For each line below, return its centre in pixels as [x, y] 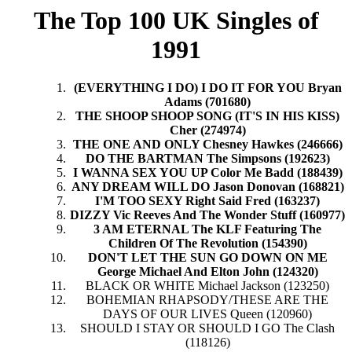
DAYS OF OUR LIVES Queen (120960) [207, 314]
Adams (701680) [207, 102]
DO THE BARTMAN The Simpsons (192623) [207, 159]
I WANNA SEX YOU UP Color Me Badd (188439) [207, 173]
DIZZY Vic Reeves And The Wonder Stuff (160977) [207, 215]
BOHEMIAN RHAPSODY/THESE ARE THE [207, 300]
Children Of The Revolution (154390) [207, 244]
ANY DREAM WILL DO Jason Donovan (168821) [207, 187]
